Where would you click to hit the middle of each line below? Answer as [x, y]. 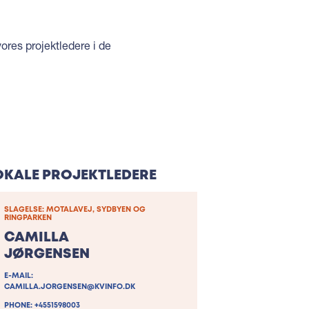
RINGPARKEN [28, 218]
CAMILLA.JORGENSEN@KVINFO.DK [70, 287]
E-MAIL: [19, 276]
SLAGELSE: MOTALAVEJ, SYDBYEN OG [75, 210]
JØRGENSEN [47, 255]
